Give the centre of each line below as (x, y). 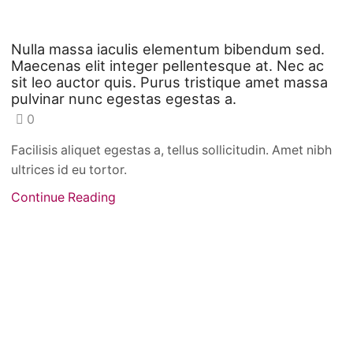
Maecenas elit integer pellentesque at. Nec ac (167, 65)
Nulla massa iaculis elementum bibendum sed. (168, 48)
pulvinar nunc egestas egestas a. (124, 98)
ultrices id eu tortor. (69, 170)
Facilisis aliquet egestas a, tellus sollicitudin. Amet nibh (171, 150)
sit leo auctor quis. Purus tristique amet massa (169, 82)
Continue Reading (63, 198)
